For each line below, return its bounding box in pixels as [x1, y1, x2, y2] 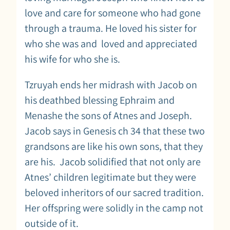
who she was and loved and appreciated [25, 36, 197, 50]
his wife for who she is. [25, 52, 122, 66]
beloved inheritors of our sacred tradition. [25, 185, 204, 199]
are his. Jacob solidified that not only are [25, 155, 201, 168]
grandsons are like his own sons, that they [25, 139, 203, 153]
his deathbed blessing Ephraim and [25, 93, 175, 107]
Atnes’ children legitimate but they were [25, 170, 196, 184]
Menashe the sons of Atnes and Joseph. [25, 108, 192, 122]
